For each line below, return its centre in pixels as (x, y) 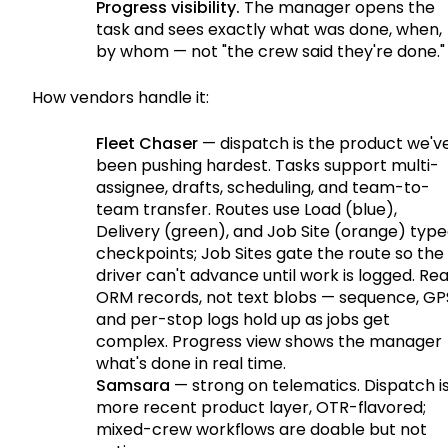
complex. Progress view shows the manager (269, 341)
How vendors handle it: (120, 97)
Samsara (133, 385)
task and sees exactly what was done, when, (269, 29)
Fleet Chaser (147, 143)
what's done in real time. (191, 363)
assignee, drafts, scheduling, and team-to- (263, 187)
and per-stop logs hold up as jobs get (243, 319)
